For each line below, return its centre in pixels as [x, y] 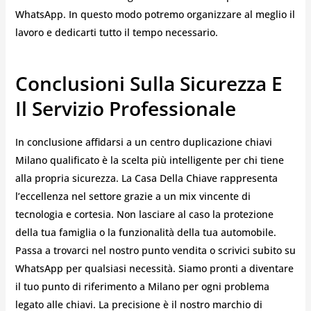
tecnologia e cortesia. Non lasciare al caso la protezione [144, 215]
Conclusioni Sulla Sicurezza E [149, 83]
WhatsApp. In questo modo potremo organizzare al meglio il [155, 14]
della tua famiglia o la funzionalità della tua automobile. [145, 233]
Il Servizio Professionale [125, 108]
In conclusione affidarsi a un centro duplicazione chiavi [143, 142]
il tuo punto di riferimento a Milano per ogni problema [142, 287]
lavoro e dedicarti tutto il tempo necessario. [116, 32]
